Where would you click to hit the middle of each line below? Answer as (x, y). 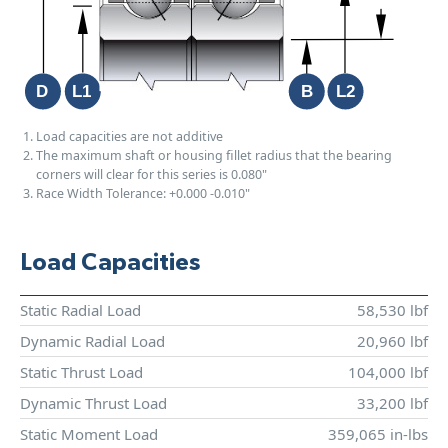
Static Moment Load (89, 433)
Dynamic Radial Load (92, 341)
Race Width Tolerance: (102, 193)
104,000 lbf (388, 372)
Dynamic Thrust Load (93, 403)
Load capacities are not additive (129, 136)
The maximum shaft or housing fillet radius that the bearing (214, 155)
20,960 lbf (392, 341)
